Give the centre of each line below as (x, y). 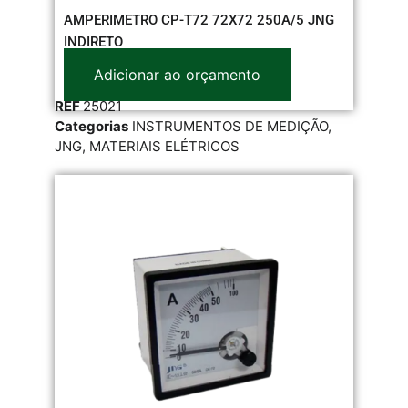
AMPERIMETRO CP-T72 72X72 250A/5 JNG (199, 20)
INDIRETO (93, 41)
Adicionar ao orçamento (177, 74)
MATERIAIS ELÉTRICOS (164, 146)
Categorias (92, 126)
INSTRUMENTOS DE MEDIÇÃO (230, 126)
